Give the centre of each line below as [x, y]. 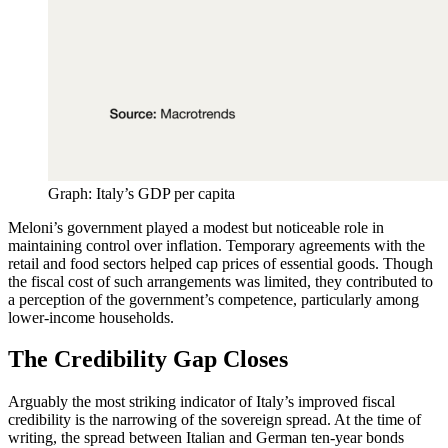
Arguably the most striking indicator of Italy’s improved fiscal [201, 402]
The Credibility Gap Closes [148, 359]
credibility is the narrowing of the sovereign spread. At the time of [214, 420]
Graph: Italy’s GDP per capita [141, 193]
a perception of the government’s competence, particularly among [213, 299]
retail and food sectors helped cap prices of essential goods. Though [220, 263]
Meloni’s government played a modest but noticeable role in [196, 227]
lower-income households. [91, 317]
